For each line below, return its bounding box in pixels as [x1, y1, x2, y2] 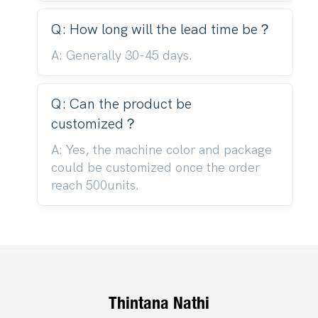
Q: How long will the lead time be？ [50, 21, 272, 38]
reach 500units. [50, 177, 139, 193]
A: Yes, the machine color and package [50, 142, 272, 158]
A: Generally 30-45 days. [50, 48, 192, 63]
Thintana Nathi [109, 292, 209, 314]
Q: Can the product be [50, 95, 192, 112]
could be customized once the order [50, 160, 260, 175]
